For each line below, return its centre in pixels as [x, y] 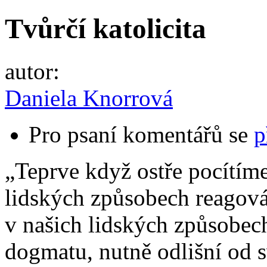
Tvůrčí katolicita [105, 29]
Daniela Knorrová [89, 98]
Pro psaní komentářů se [141, 134]
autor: [35, 71]
